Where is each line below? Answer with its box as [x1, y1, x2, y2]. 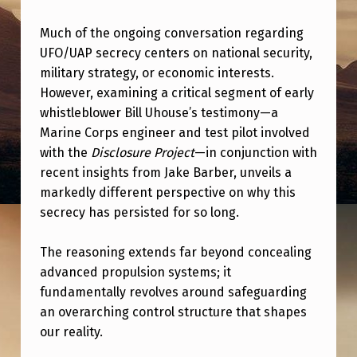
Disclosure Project [90, 144, 194, 160]
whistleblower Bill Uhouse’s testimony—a [39, 104, 278, 120]
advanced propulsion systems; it [39, 265, 231, 280]
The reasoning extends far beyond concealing [39, 245, 312, 261]
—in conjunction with [194, 144, 317, 160]
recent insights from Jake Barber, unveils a [39, 164, 292, 180]
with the [39, 144, 91, 160]
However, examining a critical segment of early [39, 84, 314, 100]
